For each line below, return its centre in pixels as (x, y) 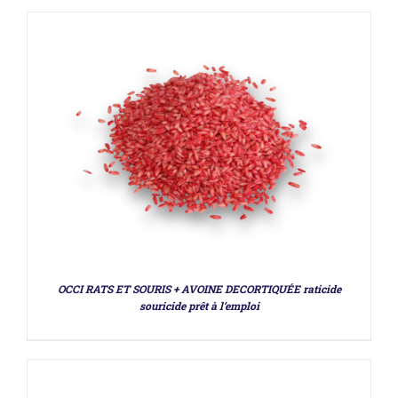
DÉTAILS (199, 235)
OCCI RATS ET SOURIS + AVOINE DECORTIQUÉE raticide (199, 289)
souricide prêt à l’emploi (199, 306)
